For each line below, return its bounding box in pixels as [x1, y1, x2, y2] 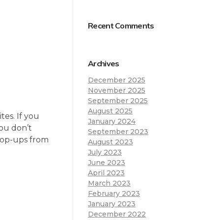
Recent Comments [88, 20, 154, 30]
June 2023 [88, 158, 125, 167]
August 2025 [88, 106, 133, 115]
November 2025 [88, 85, 145, 95]
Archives [88, 58, 119, 68]
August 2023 [88, 137, 133, 146]
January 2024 [88, 116, 136, 126]
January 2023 [88, 199, 136, 208]
